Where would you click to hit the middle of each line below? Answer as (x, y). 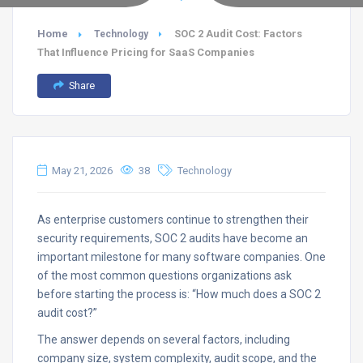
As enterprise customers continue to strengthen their (173, 220)
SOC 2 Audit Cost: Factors (238, 34)
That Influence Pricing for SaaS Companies (146, 52)
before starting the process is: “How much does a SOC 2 (179, 294)
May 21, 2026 (82, 171)
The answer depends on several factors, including (164, 340)
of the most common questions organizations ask (164, 275)
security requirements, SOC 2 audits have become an (173, 238)
